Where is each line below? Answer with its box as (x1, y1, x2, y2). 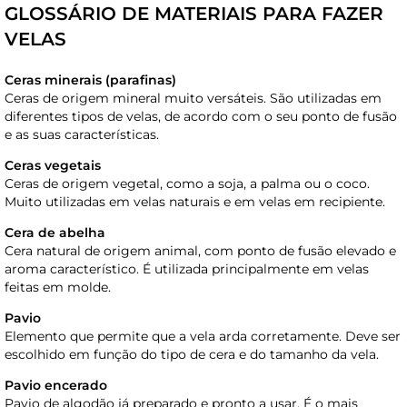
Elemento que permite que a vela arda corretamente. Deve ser (5, 328, 401, 345)
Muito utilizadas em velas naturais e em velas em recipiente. (5, 194, 385, 211)
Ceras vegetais (5, 157, 101, 174)
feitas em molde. (5, 279, 111, 296)
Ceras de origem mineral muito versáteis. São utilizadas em (5, 90, 382, 107)
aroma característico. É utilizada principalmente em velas (5, 261, 369, 278)
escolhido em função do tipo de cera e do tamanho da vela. (5, 346, 379, 363)
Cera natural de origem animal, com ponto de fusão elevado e (5, 243, 396, 260)
